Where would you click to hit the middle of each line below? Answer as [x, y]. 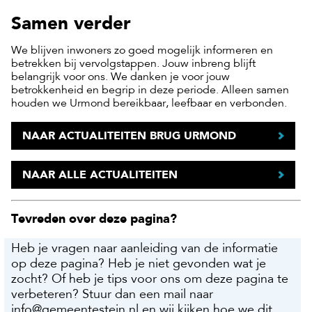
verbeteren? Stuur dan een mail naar [112, 296]
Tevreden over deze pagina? [94, 219]
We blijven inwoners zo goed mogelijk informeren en [142, 50]
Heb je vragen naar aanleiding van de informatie [145, 250]
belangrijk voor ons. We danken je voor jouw [120, 77]
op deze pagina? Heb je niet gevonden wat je [139, 265]
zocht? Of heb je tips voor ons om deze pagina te [150, 280]
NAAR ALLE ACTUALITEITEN [100, 174]
